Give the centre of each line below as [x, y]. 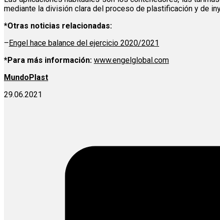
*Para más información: [49, 60]
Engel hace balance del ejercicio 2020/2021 [84, 43]
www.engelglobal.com [131, 60]
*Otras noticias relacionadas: [58, 26]
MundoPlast [26, 78]
